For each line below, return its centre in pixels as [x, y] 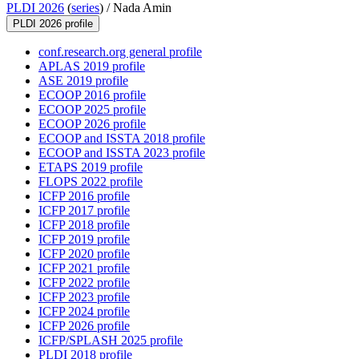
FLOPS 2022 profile [91, 182]
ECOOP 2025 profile [92, 110]
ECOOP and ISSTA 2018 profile [122, 139]
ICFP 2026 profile [84, 326]
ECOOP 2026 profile [92, 124]
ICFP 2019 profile [84, 240]
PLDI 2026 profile [53, 24]
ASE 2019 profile [83, 81]
